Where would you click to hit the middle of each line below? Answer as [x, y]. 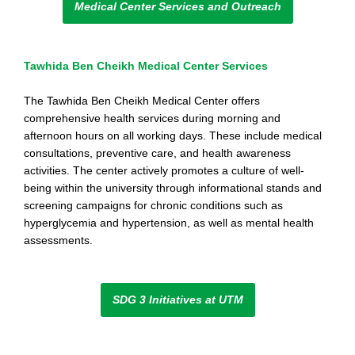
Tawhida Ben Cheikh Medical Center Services [146, 66]
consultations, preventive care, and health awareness [157, 153]
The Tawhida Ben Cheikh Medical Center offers [142, 101]
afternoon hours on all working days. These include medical [173, 136]
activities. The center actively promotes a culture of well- [164, 171]
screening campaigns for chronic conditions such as [153, 206]
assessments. [58, 240]
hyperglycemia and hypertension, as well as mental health [169, 223]
